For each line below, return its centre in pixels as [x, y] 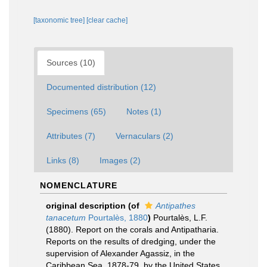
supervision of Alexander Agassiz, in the [120, 253]
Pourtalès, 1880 [117, 218]
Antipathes [176, 206]
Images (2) [120, 160]
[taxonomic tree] [60, 20]
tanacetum [66, 218]
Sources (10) [71, 63]
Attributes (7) [71, 136]
